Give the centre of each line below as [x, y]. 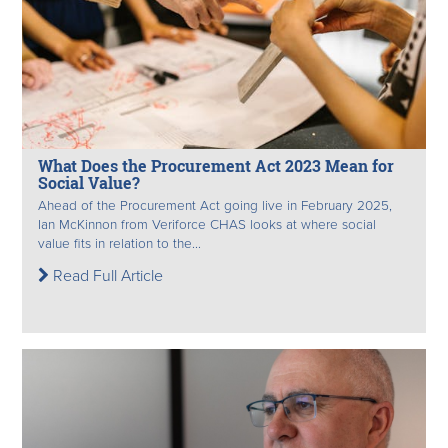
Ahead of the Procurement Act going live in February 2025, [215, 205]
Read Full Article [106, 275]
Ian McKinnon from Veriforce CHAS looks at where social [207, 224]
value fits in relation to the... [119, 243]
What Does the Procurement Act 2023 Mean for [216, 166]
